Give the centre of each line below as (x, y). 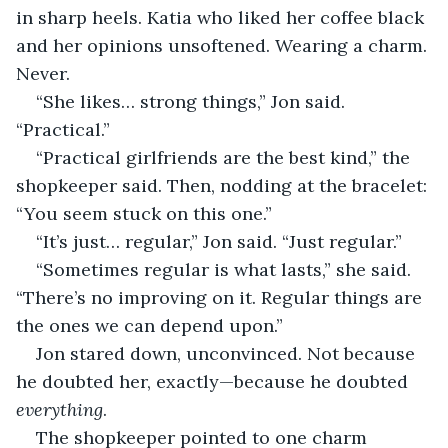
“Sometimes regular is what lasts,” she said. (226, 269)
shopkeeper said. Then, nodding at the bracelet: (224, 185)
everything (59, 409)
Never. (43, 73)
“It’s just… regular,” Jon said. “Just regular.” (219, 241)
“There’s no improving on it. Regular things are (221, 297)
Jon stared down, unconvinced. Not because (228, 353)
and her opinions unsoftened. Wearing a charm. (224, 45)
